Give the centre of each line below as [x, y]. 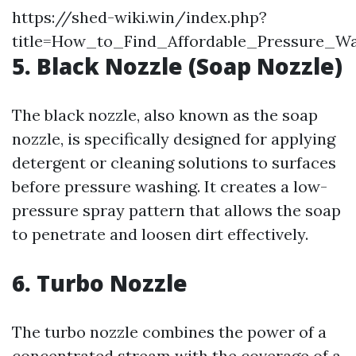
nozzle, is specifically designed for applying [174, 139]
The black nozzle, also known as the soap [165, 115]
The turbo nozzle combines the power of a [169, 332]
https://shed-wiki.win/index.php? [139, 17]
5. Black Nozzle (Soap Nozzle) [177, 66]
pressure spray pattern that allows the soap [176, 210]
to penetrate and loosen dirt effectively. [160, 234]
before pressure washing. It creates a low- [170, 186]
